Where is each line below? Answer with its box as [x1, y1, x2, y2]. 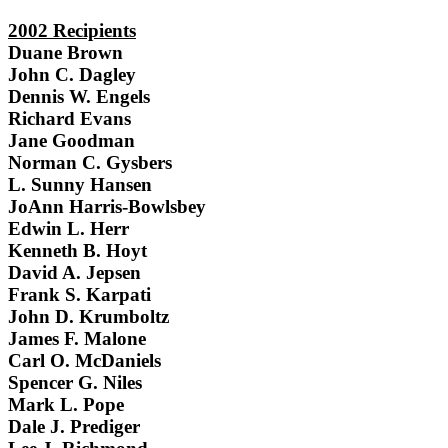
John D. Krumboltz [8, 306, 169, 328]
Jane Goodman [8, 130, 135, 152]
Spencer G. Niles [8, 372, 142, 394]
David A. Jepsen [8, 262, 141, 284]
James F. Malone [8, 328, 146, 350]
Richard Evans [8, 108, 131, 130]
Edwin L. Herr [8, 218, 129, 240]
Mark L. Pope [8, 394, 124, 416]
